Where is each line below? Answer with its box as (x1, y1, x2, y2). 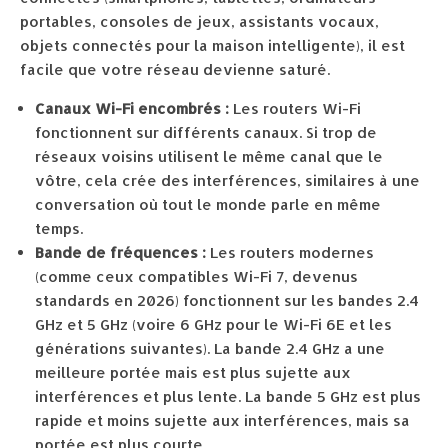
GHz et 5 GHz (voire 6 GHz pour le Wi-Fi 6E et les (35, 315, 392, 334)
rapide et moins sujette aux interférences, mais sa (35, 411, 410, 430)
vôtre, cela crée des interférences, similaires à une (35, 171, 420, 190)
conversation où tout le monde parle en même (35, 195, 381, 214)
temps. (35, 219, 83, 238)
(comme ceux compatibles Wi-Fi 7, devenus (35, 267, 358, 286)
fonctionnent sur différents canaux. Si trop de (35, 123, 377, 142)
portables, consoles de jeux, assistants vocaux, (20, 12, 379, 31)
